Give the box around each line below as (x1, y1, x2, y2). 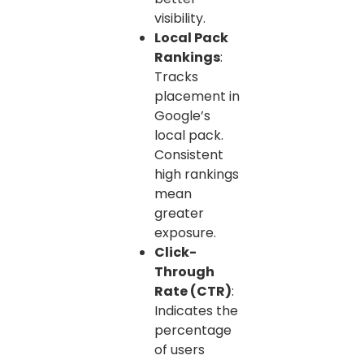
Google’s (154, 106, 210, 125)
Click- (154, 242, 197, 262)
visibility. (154, 8, 206, 28)
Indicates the (154, 301, 238, 320)
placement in (154, 86, 240, 106)
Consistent (154, 145, 223, 164)
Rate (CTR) (154, 281, 232, 301)
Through (154, 262, 214, 281)
